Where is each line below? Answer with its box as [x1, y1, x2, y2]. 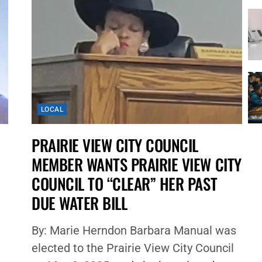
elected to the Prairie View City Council [31, 241, 234, 256]
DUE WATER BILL [31, 191, 127, 215]
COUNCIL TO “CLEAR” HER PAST [31, 172, 218, 196]
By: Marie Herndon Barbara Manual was [31, 223, 236, 238]
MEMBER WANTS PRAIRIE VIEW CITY [31, 153, 242, 177]
